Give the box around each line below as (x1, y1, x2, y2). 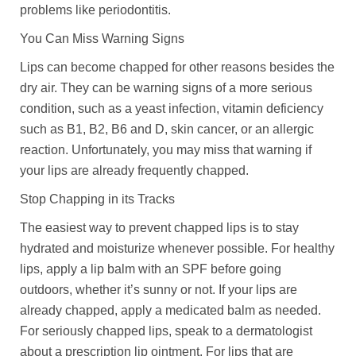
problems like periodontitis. (20, 3, 171, 17)
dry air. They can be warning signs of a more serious (20, 81, 312, 95)
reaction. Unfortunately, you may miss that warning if (20, 143, 311, 157)
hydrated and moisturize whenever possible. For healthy (20, 242, 335, 255)
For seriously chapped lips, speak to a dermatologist (20, 324, 312, 338)
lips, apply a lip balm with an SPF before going (20, 262, 281, 276)
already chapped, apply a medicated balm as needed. (20, 304, 321, 317)
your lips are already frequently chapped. (20, 164, 249, 177)
